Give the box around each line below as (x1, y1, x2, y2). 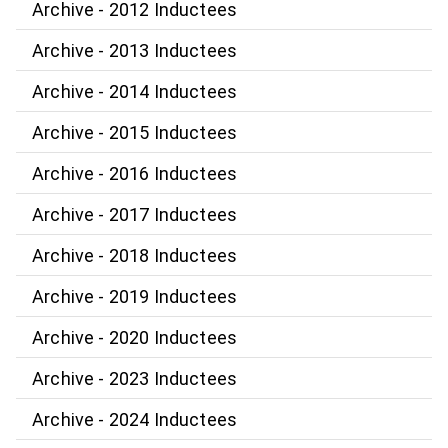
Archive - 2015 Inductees (32, 121, 238, 143)
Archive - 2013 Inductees (32, 39, 238, 61)
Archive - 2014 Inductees (32, 80, 238, 102)
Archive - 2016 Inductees (32, 162, 238, 184)
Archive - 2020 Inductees (32, 326, 238, 348)
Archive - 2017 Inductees (32, 203, 238, 225)
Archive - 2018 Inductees (32, 244, 238, 266)
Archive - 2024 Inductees (32, 408, 238, 430)
